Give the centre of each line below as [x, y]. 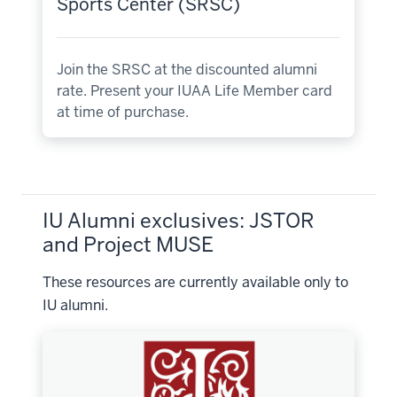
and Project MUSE [128, 245]
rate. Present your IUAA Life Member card [195, 91]
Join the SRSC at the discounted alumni [187, 70]
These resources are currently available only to [195, 282]
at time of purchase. [123, 112]
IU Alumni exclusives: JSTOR [179, 221]
